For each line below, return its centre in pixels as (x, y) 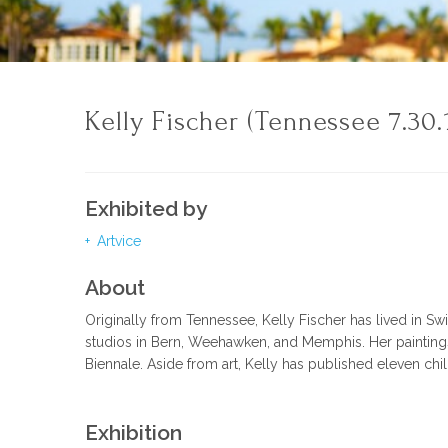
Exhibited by (146, 208)
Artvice (117, 241)
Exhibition (134, 432)
